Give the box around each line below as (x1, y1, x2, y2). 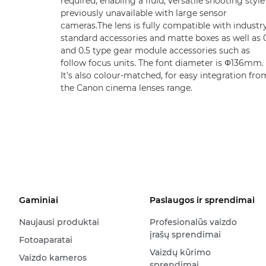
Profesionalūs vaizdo (149, 217, 237, 227)
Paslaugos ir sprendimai (149, 195, 255, 205)
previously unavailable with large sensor (61, 8, 227, 18)
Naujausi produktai (19, 217, 99, 227)
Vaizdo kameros (19, 252, 87, 263)
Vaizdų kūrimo (149, 247, 211, 258)
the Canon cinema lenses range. (61, 83, 192, 93)
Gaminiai (19, 195, 58, 205)
